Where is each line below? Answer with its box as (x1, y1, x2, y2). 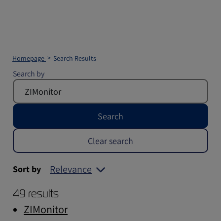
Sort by (13, 163, 41, 175)
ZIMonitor (24, 202, 68, 216)
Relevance (50, 163, 92, 176)
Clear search (88, 135, 133, 147)
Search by (13, 69, 44, 79)
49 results (13, 186, 59, 201)
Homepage (12, 54, 46, 63)
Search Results (53, 54, 96, 63)
